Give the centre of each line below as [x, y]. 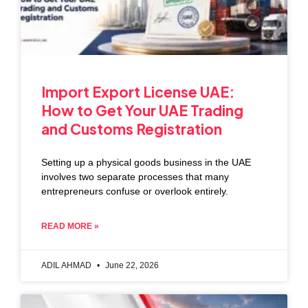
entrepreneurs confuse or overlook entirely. [135, 191]
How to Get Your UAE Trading [142, 110]
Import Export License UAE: [138, 91]
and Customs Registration [132, 129]
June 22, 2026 [131, 265]
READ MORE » [70, 226]
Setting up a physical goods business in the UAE [146, 162]
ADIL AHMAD [67, 265]
